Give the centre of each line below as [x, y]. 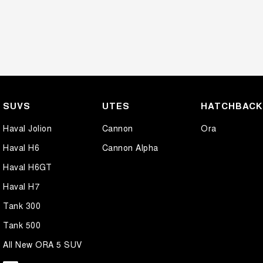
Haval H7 [21, 186]
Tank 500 [22, 225]
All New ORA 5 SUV [43, 245]
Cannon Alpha [130, 148]
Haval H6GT [27, 167]
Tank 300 [22, 206]
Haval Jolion [27, 128]
